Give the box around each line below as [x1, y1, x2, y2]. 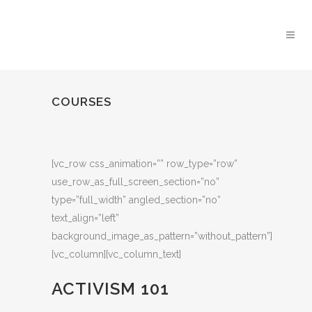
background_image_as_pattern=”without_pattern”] [52, 231, 272, 242]
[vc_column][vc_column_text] [52, 249, 181, 260]
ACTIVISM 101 [52, 279, 169, 299]
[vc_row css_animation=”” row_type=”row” [52, 158, 237, 169]
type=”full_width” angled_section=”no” [52, 194, 221, 205]
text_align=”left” [52, 212, 119, 224]
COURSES [52, 95, 111, 109]
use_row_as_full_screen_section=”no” [52, 176, 219, 187]
